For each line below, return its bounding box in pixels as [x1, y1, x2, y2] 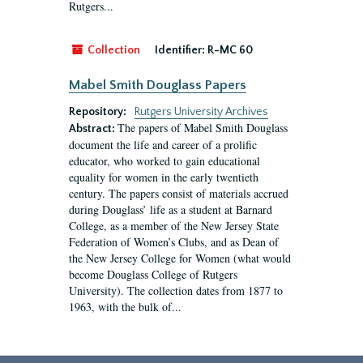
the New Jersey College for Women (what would [69, 250, 291, 266]
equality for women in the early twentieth [69, 169, 258, 185]
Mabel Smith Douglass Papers [69, 78, 246, 92]
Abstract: [69, 122, 117, 135]
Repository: [69, 105, 129, 118]
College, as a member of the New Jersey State [69, 218, 279, 233]
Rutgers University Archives [135, 105, 268, 118]
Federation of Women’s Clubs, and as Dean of [69, 234, 279, 250]
